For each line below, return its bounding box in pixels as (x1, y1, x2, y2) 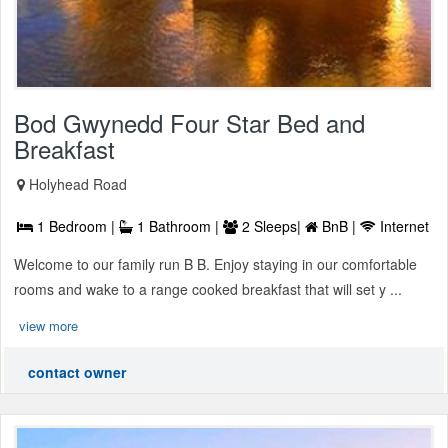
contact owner (28, 362, 126, 383)
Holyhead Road (29, 174, 127, 195)
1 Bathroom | (133, 216, 223, 237)
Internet (376, 216, 429, 237)
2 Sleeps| (238, 216, 305, 237)
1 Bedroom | (33, 216, 119, 237)
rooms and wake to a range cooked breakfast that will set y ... (14, 279, 402, 300)
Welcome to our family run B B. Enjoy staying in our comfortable (14, 254, 417, 275)
